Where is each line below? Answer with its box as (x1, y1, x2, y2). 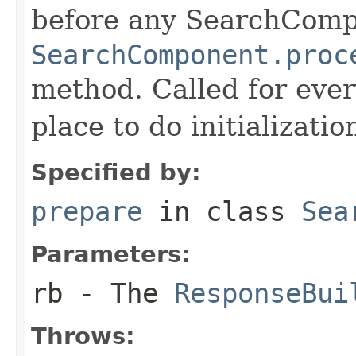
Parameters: (31, 240, 191, 268)
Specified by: (31, 158, 201, 186)
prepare (31, 195, 142, 227)
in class (142, 195, 301, 227)
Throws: (31, 322, 135, 350)
